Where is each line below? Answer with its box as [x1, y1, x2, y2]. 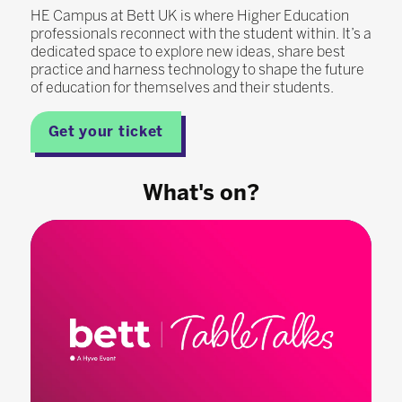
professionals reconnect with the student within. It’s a [30, 24, 371, 42]
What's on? [142, 179, 259, 205]
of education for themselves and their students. [30, 78, 336, 96]
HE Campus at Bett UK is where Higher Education [30, 6, 349, 24]
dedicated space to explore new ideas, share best [30, 42, 345, 60]
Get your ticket [48, 122, 164, 140]
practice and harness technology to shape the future [30, 60, 364, 78]
